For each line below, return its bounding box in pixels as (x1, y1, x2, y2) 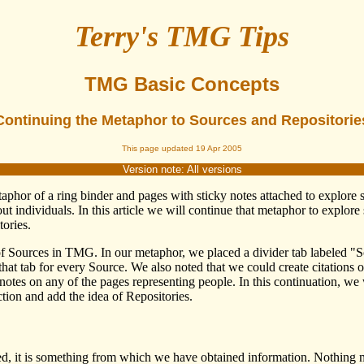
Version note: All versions (122, 163, 242, 176)
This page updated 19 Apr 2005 (122, 144, 242, 154)
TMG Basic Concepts (84, 73, 279, 96)
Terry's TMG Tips (75, 20, 289, 54)
